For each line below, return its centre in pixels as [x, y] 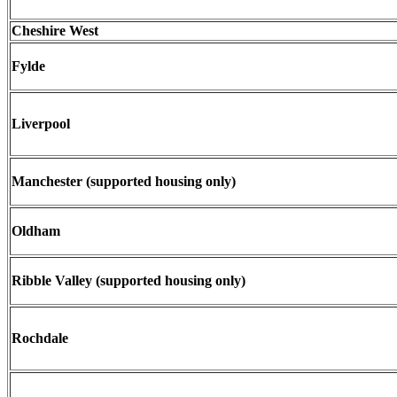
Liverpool [41, 123]
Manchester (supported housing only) [124, 181]
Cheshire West [55, 30]
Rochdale [40, 338]
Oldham [36, 230]
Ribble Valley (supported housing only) [128, 280]
